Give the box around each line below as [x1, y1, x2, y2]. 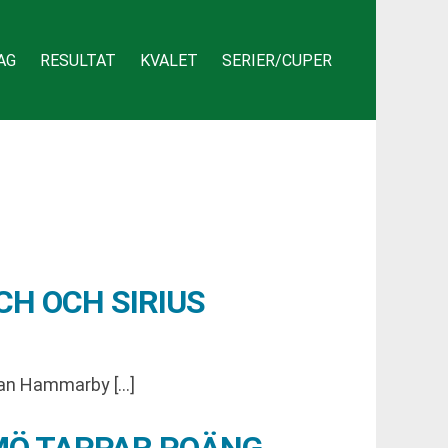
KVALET [140, 50, 198, 70]
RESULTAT [40, 50, 116, 70]
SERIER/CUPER [222, 50, 332, 70]
